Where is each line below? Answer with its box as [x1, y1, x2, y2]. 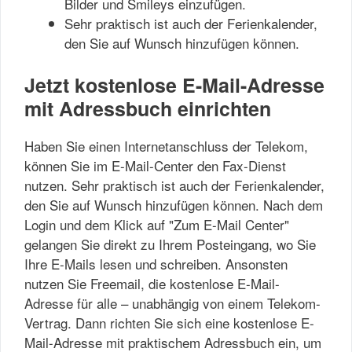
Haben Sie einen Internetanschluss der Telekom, [24, 135, 308, 156]
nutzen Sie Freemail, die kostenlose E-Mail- [24, 273, 280, 293]
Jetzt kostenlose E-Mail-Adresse [24, 70, 324, 99]
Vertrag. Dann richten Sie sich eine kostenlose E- [24, 312, 314, 332]
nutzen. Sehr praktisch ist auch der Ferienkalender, [24, 174, 324, 195]
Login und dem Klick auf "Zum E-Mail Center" [24, 214, 289, 234]
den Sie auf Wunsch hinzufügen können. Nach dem [24, 194, 323, 214]
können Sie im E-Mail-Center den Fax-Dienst [24, 155, 286, 175]
